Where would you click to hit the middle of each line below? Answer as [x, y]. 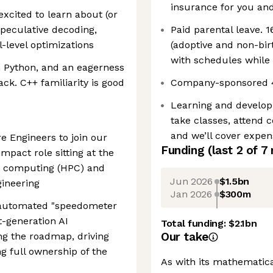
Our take [185, 237]
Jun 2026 [191, 181]
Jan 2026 [191, 194]
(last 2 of [234, 150]
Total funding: [195, 223]
